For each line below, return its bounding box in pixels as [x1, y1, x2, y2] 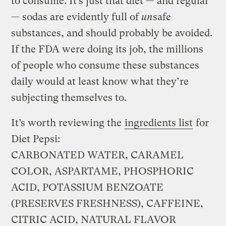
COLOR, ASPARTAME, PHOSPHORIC [11, 165, 194, 177]
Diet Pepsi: [11, 133, 61, 145]
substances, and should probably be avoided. [11, 27, 213, 39]
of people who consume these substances [11, 59, 200, 71]
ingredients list [125, 117, 193, 129]
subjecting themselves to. [11, 91, 127, 103]
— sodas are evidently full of [11, 11, 142, 23]
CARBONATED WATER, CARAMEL [11, 149, 184, 161]
